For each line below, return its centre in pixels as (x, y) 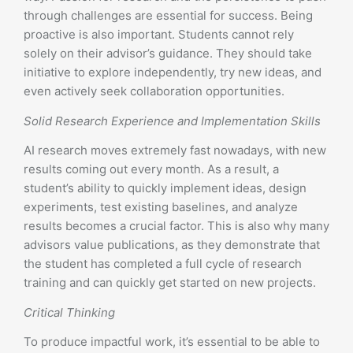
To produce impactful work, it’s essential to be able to (172, 342)
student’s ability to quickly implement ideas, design (165, 188)
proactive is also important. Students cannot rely (159, 34)
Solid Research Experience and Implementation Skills (172, 121)
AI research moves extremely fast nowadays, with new (175, 150)
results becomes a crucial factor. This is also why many (176, 226)
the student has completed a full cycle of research (163, 264)
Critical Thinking (69, 312)
